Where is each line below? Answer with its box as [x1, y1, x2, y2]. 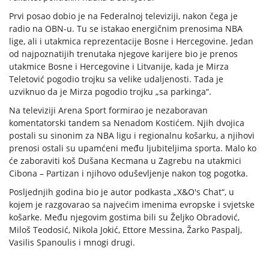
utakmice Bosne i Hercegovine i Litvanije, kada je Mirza [9, 61, 229, 73]
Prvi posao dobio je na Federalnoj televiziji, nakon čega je [9, 10, 238, 22]
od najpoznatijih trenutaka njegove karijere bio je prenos [9, 48, 238, 60]
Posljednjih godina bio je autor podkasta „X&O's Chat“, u [9, 186, 234, 198]
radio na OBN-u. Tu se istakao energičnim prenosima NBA [9, 23, 243, 35]
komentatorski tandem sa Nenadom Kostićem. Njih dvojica [9, 117, 244, 129]
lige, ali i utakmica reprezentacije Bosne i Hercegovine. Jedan [9, 35, 253, 47]
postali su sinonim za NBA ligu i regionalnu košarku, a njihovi [9, 130, 255, 142]
